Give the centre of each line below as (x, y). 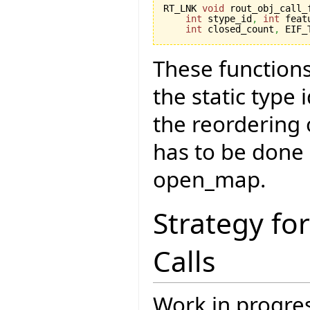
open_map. (209, 179)
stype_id (227, 18)
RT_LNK (183, 8)
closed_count (238, 29)
